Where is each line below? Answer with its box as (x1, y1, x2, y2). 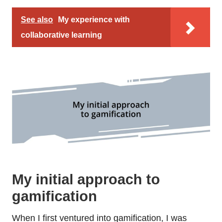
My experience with (58, 15, 130, 24)
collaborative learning (21, 31, 102, 40)
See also (21, 15, 53, 24)
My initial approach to (12, 171, 160, 188)
